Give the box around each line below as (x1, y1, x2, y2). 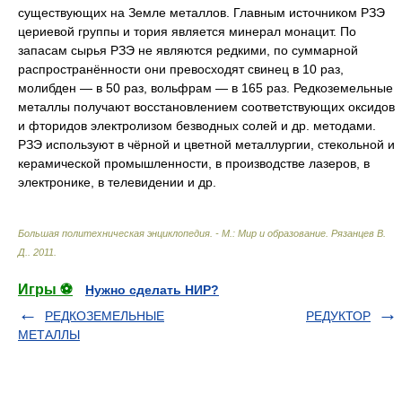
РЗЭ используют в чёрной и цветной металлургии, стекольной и (18, 136, 395, 152)
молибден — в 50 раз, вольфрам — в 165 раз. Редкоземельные (18, 80, 393, 95)
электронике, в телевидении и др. (18, 174, 216, 189)
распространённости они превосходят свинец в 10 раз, (18, 61, 344, 76)
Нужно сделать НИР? (85, 282, 219, 297)
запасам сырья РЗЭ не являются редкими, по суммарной (18, 42, 358, 57)
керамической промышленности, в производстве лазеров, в (18, 155, 370, 170)
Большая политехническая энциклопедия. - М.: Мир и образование (18, 227, 326, 239)
